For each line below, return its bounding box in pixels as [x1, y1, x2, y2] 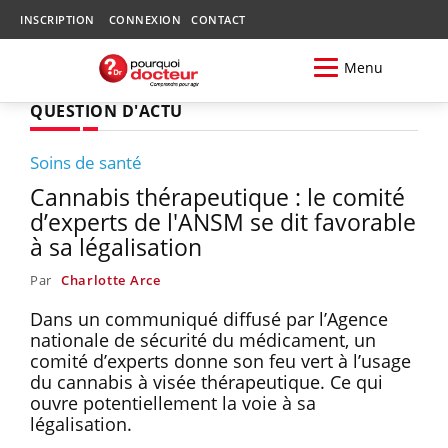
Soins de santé [30, 150, 142, 174]
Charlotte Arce [60, 270, 161, 289]
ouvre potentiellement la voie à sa [30, 390, 316, 415]
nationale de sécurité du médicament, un [30, 327, 376, 352]
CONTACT [191, 12, 246, 27]
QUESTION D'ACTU [30, 99, 183, 122]
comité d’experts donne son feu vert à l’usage [30, 348, 411, 373]
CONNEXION [108, 12, 181, 27]
